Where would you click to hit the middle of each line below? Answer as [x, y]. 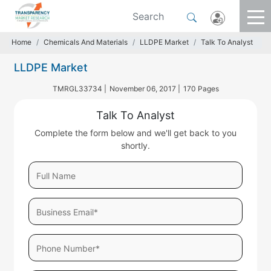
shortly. [135, 145]
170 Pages [201, 89]
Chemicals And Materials [86, 42]
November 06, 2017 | [145, 89]
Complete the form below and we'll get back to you [135, 133]
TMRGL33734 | [79, 89]
